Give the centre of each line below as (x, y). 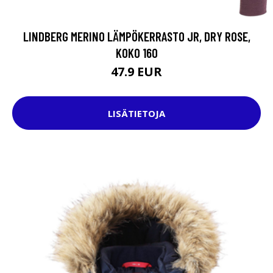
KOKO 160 (136, 53)
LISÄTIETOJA (136, 113)
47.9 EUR (136, 72)
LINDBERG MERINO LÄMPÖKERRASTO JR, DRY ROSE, (136, 37)
